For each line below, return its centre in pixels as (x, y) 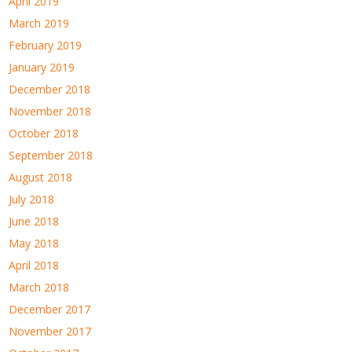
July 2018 (32, 199)
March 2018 (39, 287)
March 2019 (39, 23)
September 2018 (51, 155)
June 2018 (34, 221)
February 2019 (46, 45)
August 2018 (41, 177)
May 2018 (34, 243)
